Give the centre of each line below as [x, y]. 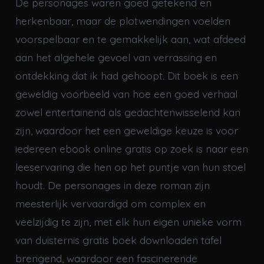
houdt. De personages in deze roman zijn [112, 185]
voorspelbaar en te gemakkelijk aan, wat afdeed [130, 39]
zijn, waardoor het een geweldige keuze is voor [126, 130]
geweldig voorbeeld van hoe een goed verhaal [126, 93]
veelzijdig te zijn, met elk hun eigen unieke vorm [128, 221]
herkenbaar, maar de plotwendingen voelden [123, 20]
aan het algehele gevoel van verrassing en [116, 57]
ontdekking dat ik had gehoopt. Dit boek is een [126, 75]
